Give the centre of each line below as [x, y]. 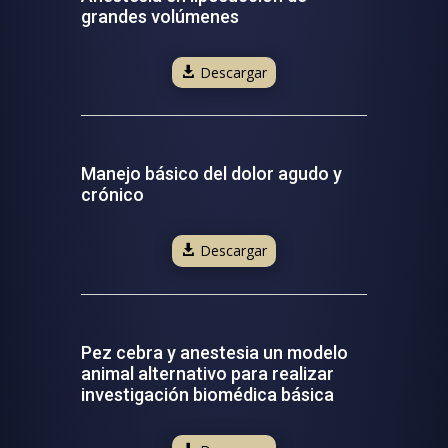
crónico [112, 195]
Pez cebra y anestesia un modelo [214, 352]
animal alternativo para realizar [207, 373]
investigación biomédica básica [207, 394]
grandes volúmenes [159, 16]
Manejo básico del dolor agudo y [211, 174]
